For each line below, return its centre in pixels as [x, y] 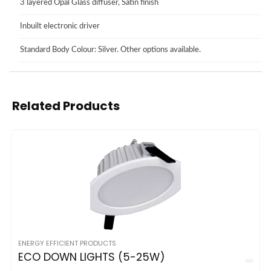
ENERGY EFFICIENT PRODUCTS [67, 243]
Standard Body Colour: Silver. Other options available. [109, 50]
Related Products [66, 106]
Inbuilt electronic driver [59, 26]
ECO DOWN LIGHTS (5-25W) [92, 257]
